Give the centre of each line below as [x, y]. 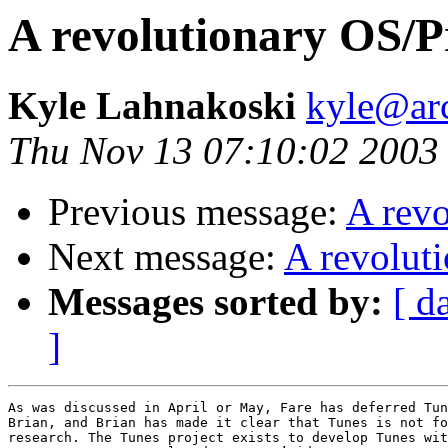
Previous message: [197, 212]
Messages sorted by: [215, 302]
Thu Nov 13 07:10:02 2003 [223, 151]
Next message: [166, 257]
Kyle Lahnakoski [157, 106]
